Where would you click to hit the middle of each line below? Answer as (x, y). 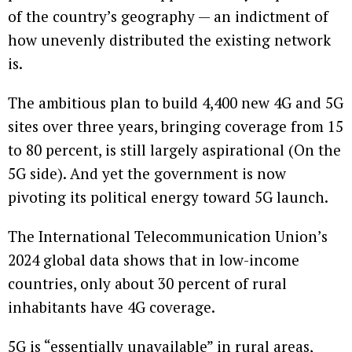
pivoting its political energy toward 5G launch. (168, 196)
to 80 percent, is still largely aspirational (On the (174, 149)
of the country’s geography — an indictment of (168, 16)
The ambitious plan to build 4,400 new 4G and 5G (176, 102)
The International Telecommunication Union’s (168, 236)
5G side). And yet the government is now (147, 173)
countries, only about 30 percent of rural (147, 283)
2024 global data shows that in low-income (154, 259)
